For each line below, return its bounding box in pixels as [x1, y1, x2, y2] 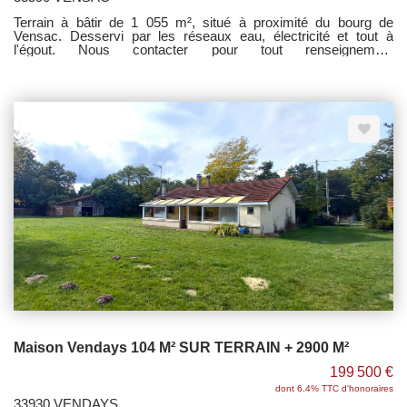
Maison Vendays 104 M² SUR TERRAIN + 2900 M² [14, 340, 349, 356]
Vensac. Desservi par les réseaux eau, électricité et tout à [14, 28, 393, 45]
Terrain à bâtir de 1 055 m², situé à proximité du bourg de [14, 15, 393, 31]
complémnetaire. [14, 55, 113, 72]
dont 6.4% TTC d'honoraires [275, 383, 393, 394]
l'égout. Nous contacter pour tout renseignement [14, 42, 393, 58]
